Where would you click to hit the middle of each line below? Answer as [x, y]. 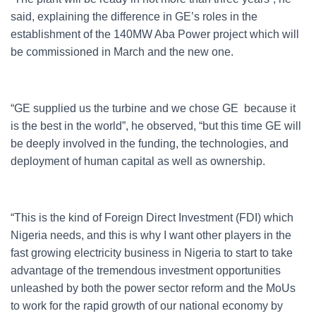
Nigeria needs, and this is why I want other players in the [151, 235]
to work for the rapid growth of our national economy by [147, 306]
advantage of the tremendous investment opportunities [146, 271]
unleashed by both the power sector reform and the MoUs [153, 288]
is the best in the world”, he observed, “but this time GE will [156, 126]
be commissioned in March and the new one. [122, 52]
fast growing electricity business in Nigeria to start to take [152, 253]
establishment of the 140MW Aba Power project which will [155, 34]
